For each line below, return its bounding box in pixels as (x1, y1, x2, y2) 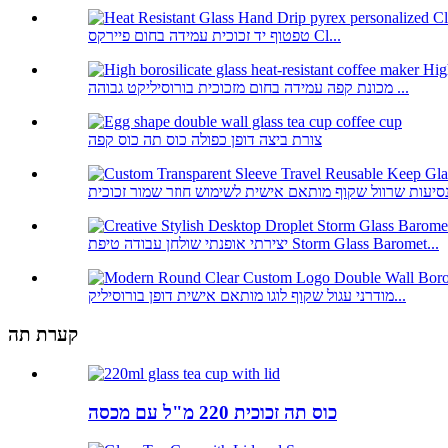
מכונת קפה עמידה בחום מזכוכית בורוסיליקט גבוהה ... (393, 79, 409, 97)
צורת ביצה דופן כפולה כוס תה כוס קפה (88, 131, 322, 149)
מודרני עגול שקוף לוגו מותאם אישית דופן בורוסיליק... (394, 287, 406, 305)
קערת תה (8, 324, 78, 346)
